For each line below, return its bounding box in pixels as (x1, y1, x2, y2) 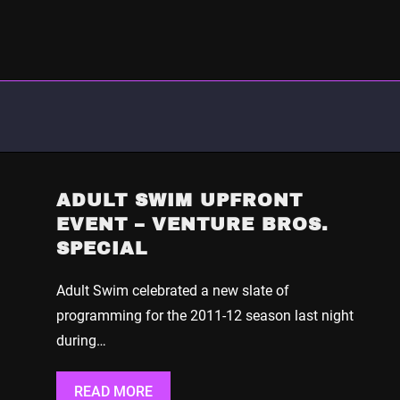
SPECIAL (55, 237, 147, 258)
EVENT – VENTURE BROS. (55, 213, 329, 234)
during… (55, 331, 106, 349)
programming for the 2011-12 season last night (55, 306, 354, 324)
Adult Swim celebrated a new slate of (55, 281, 289, 299)
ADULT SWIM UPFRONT (55, 189, 303, 210)
